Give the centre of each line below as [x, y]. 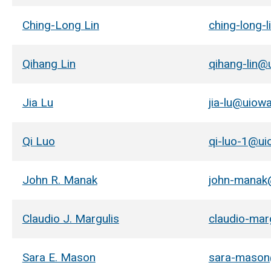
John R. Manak [60, 180]
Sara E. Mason [59, 257]
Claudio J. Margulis [70, 218]
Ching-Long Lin [60, 25]
